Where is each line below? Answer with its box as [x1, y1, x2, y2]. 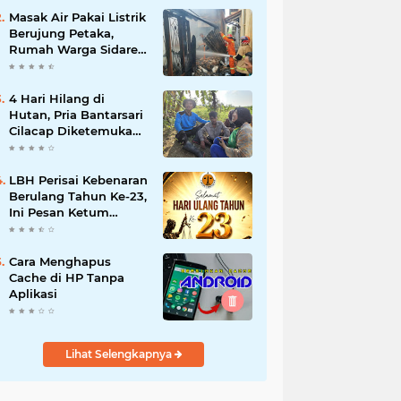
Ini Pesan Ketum [9, 205, 109, 219]
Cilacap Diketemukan [9, 124, 141, 138]
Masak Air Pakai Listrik [9, 10, 146, 24]
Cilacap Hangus [9, 58, 105, 73]
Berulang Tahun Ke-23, [9, 189, 147, 203]
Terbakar [9, 74, 61, 89]
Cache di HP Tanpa [9, 270, 124, 285]
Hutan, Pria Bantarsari [9, 107, 143, 122]
